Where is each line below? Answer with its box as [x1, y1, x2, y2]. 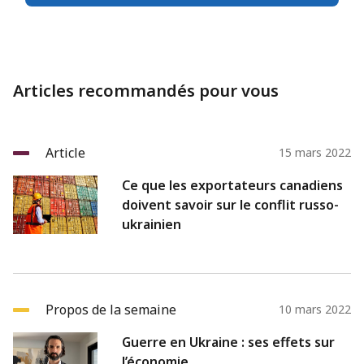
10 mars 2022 [279, 301, 351, 317]
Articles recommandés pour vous [13, 79, 279, 102]
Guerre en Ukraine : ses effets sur [122, 332, 335, 351]
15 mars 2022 [279, 144, 351, 160]
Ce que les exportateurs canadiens [122, 175, 343, 194]
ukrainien [122, 214, 181, 233]
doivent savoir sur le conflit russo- [122, 195, 339, 214]
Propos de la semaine [45, 300, 176, 318]
